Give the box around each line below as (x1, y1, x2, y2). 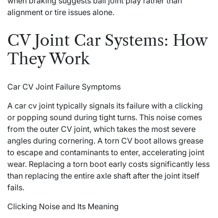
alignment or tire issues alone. (7, 7, 114, 18)
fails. (7, 182, 24, 193)
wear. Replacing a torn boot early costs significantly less (7, 159, 210, 169)
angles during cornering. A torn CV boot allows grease (7, 136, 203, 146)
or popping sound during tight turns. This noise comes (7, 112, 202, 123)
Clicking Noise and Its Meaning (7, 201, 119, 212)
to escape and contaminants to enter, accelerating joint (7, 147, 204, 158)
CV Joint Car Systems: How (7, 30, 207, 50)
